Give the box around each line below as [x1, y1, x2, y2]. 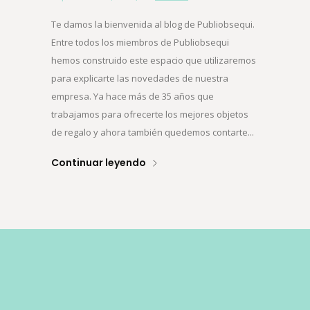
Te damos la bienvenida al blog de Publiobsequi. [51, 18, 255, 31]
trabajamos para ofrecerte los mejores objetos [51, 108, 248, 121]
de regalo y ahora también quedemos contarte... [51, 126, 254, 139]
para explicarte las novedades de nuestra [51, 72, 228, 85]
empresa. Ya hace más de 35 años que [51, 90, 214, 103]
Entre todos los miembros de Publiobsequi [51, 36, 229, 49]
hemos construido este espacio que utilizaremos [51, 54, 256, 67]
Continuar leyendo [51, 156, 146, 170]
